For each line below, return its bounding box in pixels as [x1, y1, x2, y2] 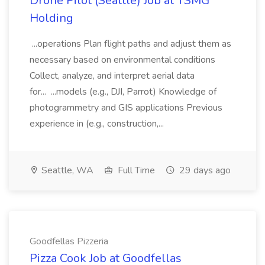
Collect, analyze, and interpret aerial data [30, 69, 195, 82]
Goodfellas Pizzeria [30, 235, 108, 248]
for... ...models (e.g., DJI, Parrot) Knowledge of [30, 85, 216, 98]
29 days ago [177, 164, 231, 177]
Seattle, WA [39, 164, 93, 177]
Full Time [115, 164, 155, 177]
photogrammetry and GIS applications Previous [30, 101, 222, 114]
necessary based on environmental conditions [30, 53, 215, 66]
